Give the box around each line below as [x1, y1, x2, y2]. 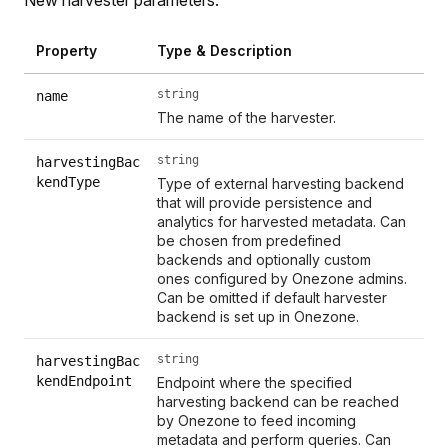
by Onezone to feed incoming [157, 411, 357, 429]
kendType [36, 173, 100, 190]
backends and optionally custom [157, 250, 372, 268]
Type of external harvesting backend [157, 174, 405, 192]
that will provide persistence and [157, 193, 373, 211]
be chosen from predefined [157, 231, 342, 249]
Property [36, 41, 97, 59]
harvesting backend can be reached [157, 392, 400, 410]
